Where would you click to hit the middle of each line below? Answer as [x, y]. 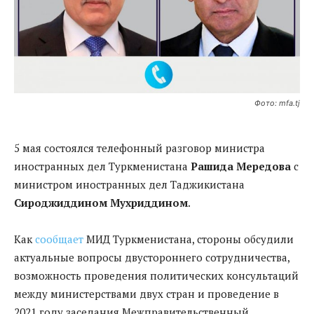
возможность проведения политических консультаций [156, 275]
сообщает [59, 239]
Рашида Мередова [241, 166]
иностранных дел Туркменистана [102, 166]
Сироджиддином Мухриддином [101, 202]
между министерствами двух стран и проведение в [146, 293]
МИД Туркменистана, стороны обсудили [189, 239]
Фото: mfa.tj [277, 103]
